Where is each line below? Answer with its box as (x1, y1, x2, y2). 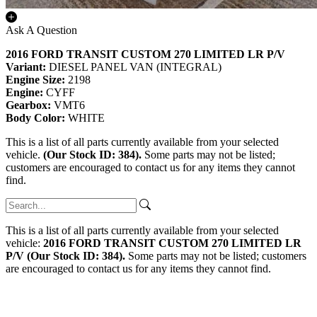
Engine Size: (6, 74, 68, 86)
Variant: (6, 61, 49, 74)
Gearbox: (6, 99, 54, 112)
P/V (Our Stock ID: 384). (6, 250, 125, 263)
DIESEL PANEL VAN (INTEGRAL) (49, 61, 221, 74)
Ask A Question (6, 24, 77, 37)
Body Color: (6, 112, 68, 125)
